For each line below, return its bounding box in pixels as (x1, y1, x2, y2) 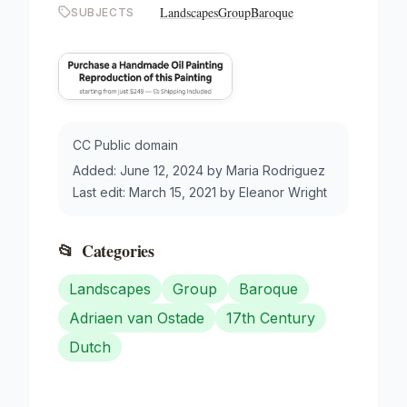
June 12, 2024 (120, 162, 203, 178)
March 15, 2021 (129, 184, 216, 200)
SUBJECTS (71, 5, 134, 19)
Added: (73, 162, 120, 178)
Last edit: (73, 184, 129, 200)
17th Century (226, 308, 315, 327)
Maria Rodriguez (226, 162, 325, 178)
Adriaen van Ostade (69, 308, 204, 327)
